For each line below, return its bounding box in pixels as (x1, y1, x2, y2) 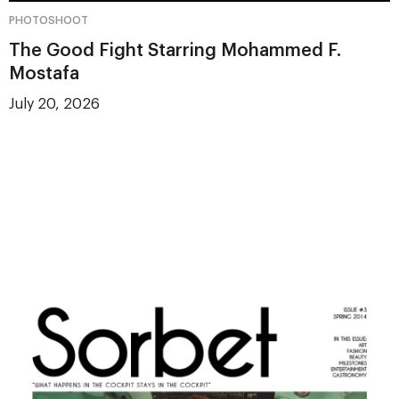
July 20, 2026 (9, 96, 100, 111)
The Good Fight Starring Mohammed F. (9, 41, 341, 60)
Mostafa (9, 64, 79, 83)
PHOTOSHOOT (9, 14, 88, 26)
